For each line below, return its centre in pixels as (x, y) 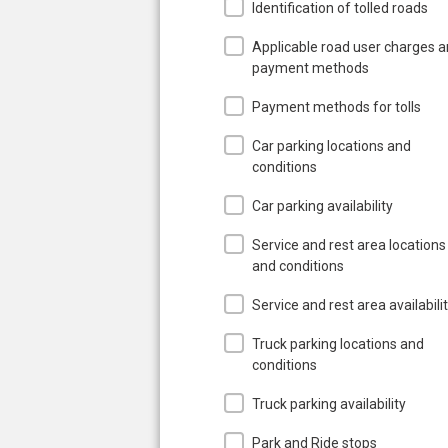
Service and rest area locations (349, 244)
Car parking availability (322, 205)
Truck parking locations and (338, 343)
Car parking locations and (331, 145)
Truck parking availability (329, 403)
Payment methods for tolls (336, 106)
